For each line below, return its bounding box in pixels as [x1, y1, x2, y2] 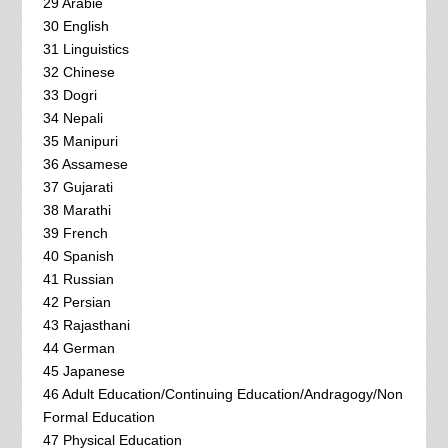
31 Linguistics [42, 40, 129, 57]
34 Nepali [42, 109, 103, 126]
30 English [42, 17, 109, 34]
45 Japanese [42, 362, 125, 379]
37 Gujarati [42, 178, 113, 195]
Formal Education [42, 408, 155, 425]
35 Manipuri [42, 132, 118, 149]
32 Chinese [42, 63, 115, 80]
